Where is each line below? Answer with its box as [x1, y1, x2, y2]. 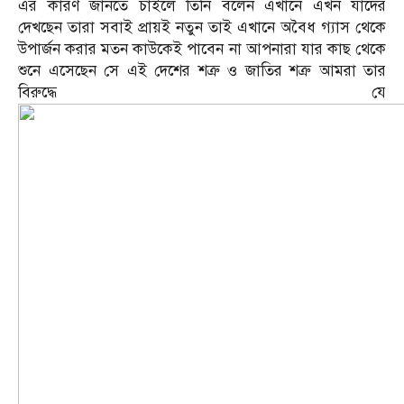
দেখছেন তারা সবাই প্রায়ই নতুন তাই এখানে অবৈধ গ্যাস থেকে [18, 18, 386, 38]
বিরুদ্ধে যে [18, 83, 386, 103]
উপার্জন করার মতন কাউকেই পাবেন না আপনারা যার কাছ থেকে [18, 40, 386, 60]
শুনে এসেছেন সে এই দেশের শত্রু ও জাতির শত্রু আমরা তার [18, 61, 386, 81]
